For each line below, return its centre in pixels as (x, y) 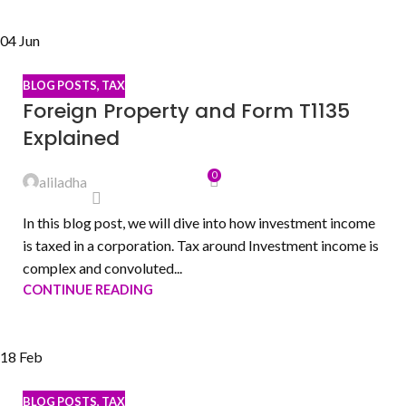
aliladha (63, 181)
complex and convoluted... (102, 267)
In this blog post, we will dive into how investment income (199, 222)
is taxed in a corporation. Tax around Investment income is (201, 245)
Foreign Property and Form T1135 (186, 111)
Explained (71, 138)
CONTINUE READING (88, 289)
